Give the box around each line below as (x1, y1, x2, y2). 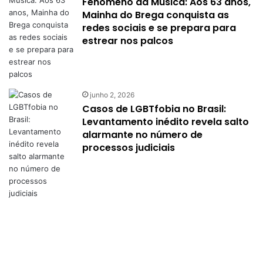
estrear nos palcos (82, 34, 174, 48)
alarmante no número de (82, 128, 203, 141)
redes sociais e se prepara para (82, 21, 237, 35)
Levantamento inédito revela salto (82, 115, 249, 129)
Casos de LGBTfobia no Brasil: (82, 102, 227, 116)
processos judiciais (82, 141, 176, 154)
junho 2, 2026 (90, 90, 135, 99)
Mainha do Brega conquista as (82, 8, 230, 22)
